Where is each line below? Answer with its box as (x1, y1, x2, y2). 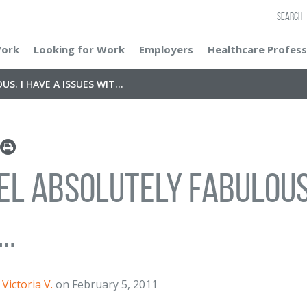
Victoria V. (2, 277, 53, 292)
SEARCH (277, 10, 303, 22)
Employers (139, 42, 193, 56)
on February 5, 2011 (53, 277, 158, 292)
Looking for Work (34, 42, 125, 56)
